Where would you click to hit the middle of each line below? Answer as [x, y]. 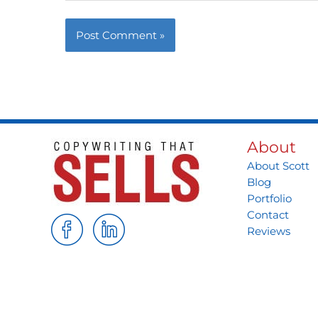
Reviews [269, 231]
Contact [268, 215]
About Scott [278, 166]
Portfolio [269, 199]
